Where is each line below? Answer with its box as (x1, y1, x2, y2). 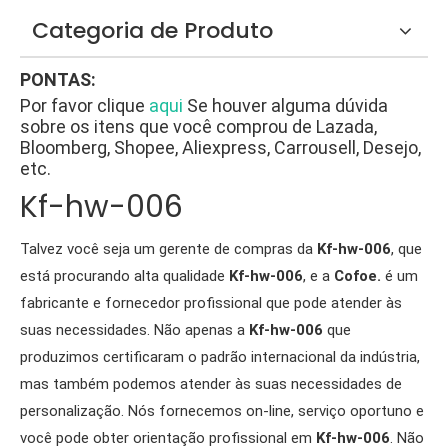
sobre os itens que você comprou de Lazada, (20, 116, 377, 137)
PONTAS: (20, 69, 96, 90)
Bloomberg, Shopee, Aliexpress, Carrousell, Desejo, (20, 137, 421, 158)
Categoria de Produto (32, 15, 273, 46)
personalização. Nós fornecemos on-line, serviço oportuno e (20, 402, 424, 420)
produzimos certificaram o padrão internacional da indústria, (20, 348, 420, 366)
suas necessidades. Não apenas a (20, 321, 249, 339)
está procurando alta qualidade (20, 267, 229, 285)
